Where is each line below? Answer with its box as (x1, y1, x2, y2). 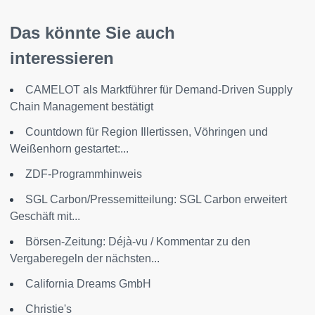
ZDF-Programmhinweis (25, 167, 142, 180)
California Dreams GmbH (25, 277, 151, 290)
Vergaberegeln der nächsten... (10, 252, 160, 264)
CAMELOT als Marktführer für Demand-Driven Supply (25, 83, 292, 96)
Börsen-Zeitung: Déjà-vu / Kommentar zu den (25, 235, 250, 247)
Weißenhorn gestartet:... (10, 142, 129, 155)
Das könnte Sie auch (10, 22, 175, 42)
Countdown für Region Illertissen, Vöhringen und (25, 125, 268, 138)
